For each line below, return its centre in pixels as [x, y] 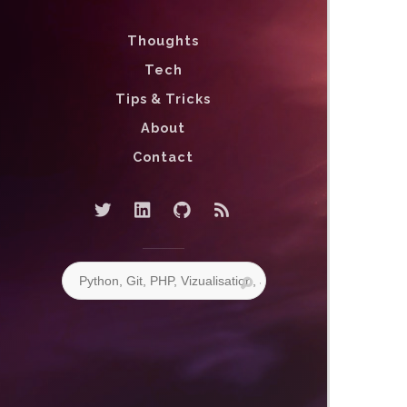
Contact [163, 156]
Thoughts [163, 40]
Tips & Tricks [163, 98]
